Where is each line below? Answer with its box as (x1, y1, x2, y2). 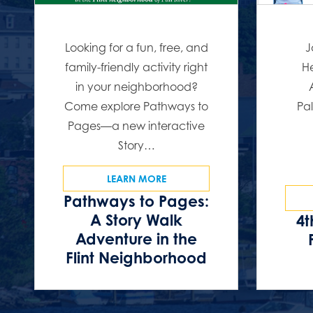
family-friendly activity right (65, 60, 208, 75)
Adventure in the (75, 229, 198, 249)
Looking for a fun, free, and (64, 41, 208, 55)
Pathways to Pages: (64, 191, 210, 211)
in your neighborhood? (75, 80, 198, 94)
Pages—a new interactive (68, 119, 205, 133)
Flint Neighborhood (66, 248, 208, 268)
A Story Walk (90, 210, 183, 230)
